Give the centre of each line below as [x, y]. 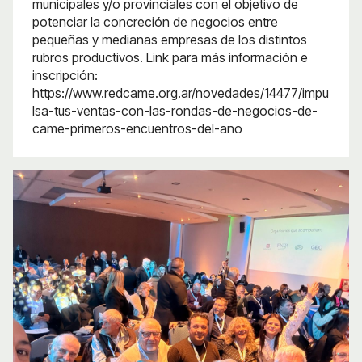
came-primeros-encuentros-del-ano [137, 128]
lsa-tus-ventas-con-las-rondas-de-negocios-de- [175, 111]
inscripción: [65, 75]
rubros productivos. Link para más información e [170, 57]
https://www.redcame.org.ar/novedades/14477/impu [181, 93]
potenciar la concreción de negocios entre [155, 22]
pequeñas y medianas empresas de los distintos [170, 40]
